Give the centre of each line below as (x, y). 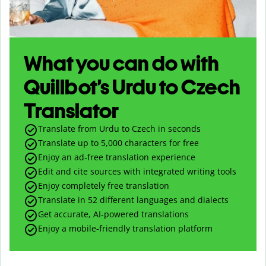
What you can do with (121, 63)
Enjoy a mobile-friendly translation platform (125, 228)
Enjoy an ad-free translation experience (117, 157)
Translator (71, 110)
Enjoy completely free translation (104, 185)
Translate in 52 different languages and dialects (133, 199)
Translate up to (69, 142)
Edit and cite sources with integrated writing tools (137, 171)
